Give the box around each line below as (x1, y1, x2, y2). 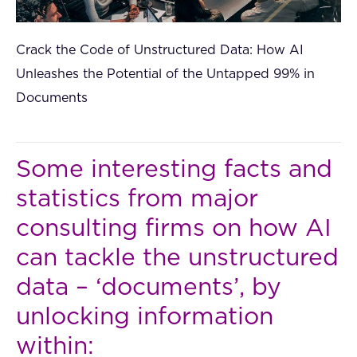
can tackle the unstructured (16, 246, 339, 271)
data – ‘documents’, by (16, 276, 281, 300)
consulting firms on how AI (16, 217, 331, 241)
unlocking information (16, 305, 273, 330)
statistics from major (16, 187, 258, 212)
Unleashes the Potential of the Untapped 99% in (16, 68, 315, 81)
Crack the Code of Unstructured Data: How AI (16, 44, 304, 57)
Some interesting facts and (16, 158, 332, 182)
